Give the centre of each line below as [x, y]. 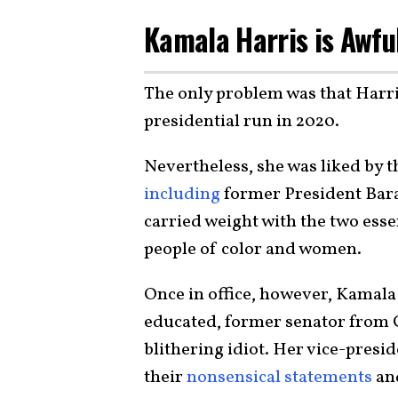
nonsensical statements [279, 377]
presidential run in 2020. [242, 121]
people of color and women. [253, 249]
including [182, 194]
